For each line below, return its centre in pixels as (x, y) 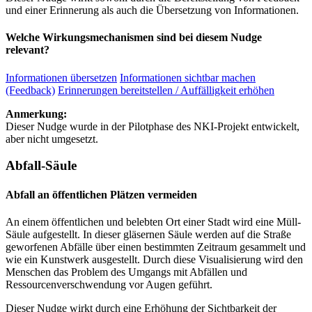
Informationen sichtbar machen (188, 77)
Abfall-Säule (41, 166)
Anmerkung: (36, 114)
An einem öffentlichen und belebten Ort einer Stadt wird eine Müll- (153, 221)
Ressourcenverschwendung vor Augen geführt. (109, 284)
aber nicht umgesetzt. (52, 139)
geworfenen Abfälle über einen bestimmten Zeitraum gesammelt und (156, 247)
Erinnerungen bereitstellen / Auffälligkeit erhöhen (166, 90)
